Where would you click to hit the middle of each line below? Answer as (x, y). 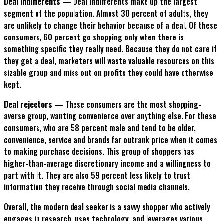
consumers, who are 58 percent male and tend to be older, (100, 128)
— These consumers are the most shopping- (128, 104)
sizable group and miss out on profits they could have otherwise (109, 73)
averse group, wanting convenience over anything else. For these (110, 116)
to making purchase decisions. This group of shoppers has (99, 152)
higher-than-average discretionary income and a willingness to (107, 164)
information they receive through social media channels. (97, 187)
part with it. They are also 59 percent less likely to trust (97, 175)
